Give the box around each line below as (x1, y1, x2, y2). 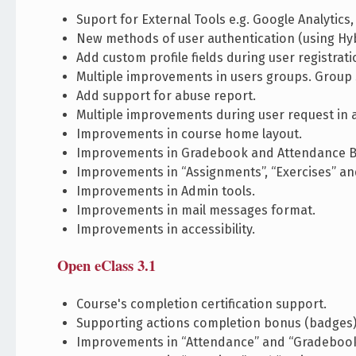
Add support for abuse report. (76, 88, 257, 104)
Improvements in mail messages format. (76, 203, 316, 219)
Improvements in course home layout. (76, 126, 303, 142)
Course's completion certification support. (76, 296, 327, 312)
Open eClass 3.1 (57, 254, 157, 277)
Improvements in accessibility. (76, 222, 256, 238)
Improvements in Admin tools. (76, 184, 256, 199)
